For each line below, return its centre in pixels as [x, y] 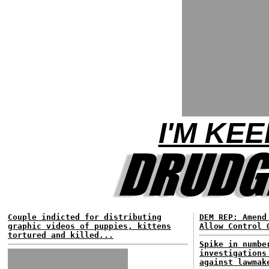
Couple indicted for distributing [85, 217]
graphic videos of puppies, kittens [89, 226]
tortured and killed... [61, 235]
